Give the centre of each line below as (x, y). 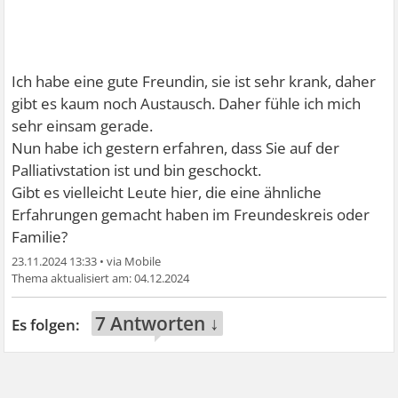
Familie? (40, 237)
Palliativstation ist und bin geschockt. (137, 170)
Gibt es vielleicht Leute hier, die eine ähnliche (167, 192)
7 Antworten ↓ (158, 323)
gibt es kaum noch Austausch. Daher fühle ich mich (187, 103)
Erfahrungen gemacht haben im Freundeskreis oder (191, 215)
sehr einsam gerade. (83, 126)
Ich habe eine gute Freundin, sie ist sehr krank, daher (194, 81)
